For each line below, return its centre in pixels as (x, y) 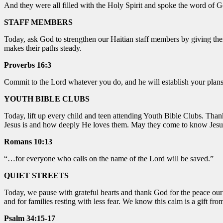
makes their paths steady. (43, 48)
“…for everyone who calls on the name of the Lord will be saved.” (109, 158)
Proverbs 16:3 (28, 65)
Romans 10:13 (28, 141)
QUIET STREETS (36, 175)
